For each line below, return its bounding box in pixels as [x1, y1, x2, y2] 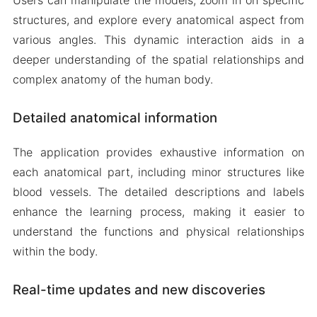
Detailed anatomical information [12, 109, 217, 126]
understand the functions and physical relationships [12, 224, 305, 239]
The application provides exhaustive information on [12, 145, 305, 160]
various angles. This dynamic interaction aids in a [12, 32, 305, 47]
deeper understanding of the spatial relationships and [12, 52, 305, 67]
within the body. [12, 244, 98, 259]
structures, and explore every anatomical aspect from [12, 12, 305, 27]
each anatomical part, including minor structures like [12, 165, 305, 180]
